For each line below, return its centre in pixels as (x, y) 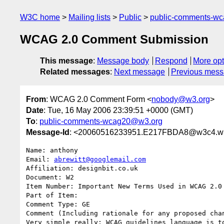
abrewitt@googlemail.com (100, 159)
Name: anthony (52, 150)
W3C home (40, 17)
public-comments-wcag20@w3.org (101, 121)
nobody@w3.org (181, 99)
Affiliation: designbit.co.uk (82, 168)
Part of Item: (54, 195)
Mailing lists (89, 17)
